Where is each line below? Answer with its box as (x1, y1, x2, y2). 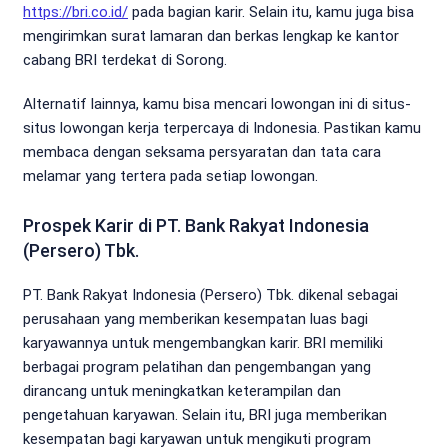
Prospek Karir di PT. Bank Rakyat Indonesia (23, 214, 369, 236)
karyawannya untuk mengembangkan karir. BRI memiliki (23, 333, 383, 352)
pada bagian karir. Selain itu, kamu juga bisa (128, 2, 414, 21)
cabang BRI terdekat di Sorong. (23, 50, 227, 69)
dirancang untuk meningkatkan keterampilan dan (23, 381, 341, 400)
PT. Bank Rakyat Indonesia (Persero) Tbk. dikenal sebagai (23, 285, 398, 304)
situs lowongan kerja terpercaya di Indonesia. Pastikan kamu (23, 118, 421, 137)
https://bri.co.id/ (23, 2, 128, 21)
